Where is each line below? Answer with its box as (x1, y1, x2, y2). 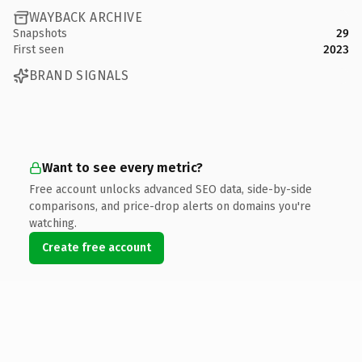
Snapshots (13, 26, 67, 40)
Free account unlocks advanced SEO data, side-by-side (29, 182, 312, 196)
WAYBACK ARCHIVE (29, 10, 142, 25)
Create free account (42, 240, 151, 255)
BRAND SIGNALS (29, 68, 129, 83)
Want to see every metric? (42, 159, 203, 175)
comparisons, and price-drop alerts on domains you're (29, 199, 311, 213)
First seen (13, 42, 64, 57)
